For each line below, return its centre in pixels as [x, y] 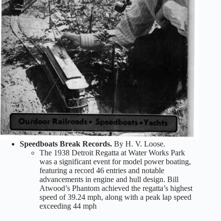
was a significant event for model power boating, [115, 162]
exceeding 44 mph [68, 206]
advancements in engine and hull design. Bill [109, 180]
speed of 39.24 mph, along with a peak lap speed [115, 197]
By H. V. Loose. [139, 144]
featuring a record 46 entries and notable [102, 171]
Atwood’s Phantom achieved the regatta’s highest [116, 188]
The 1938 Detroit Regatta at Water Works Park [112, 153]
